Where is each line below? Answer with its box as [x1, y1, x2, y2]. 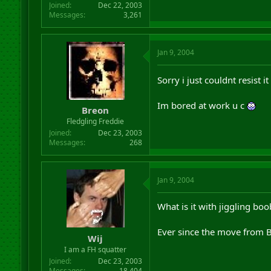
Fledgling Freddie [67, 116, 125, 126]
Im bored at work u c [157, 99, 247, 111]
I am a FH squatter [64, 244, 127, 255]
